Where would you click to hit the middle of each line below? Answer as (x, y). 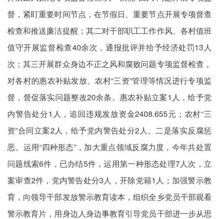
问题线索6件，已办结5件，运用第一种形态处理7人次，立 (109, 164)
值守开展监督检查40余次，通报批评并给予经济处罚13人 (109, 47)
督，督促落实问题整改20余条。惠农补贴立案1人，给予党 (109, 97)
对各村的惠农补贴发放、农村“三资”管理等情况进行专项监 (109, 80)
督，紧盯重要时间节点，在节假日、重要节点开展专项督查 (109, 14)
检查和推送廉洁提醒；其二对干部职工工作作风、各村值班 (109, 31)
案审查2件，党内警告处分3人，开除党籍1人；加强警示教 (109, 180)
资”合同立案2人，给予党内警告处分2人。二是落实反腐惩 (109, 130)
